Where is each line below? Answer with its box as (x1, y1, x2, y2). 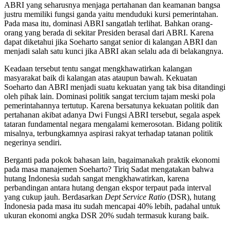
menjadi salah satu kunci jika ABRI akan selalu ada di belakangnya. (4, 47, 223, 56)
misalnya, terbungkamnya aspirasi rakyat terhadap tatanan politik (4, 129, 213, 138)
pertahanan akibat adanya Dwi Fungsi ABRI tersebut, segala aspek (4, 110, 220, 120)
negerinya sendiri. (4, 138, 62, 147)
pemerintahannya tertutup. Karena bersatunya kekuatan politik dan (4, 101, 219, 110)
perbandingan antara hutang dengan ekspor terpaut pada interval (4, 183, 211, 193)
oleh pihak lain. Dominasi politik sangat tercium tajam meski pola (4, 92, 215, 101)
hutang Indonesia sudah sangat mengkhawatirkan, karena (4, 174, 189, 183)
